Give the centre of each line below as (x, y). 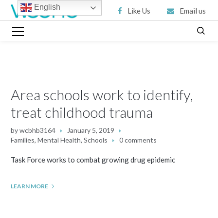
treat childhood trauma (82, 112)
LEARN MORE (30, 186)
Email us (192, 11)
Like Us (139, 11)
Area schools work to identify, (102, 94)
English (46, 7)
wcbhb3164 (38, 130)
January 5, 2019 (91, 130)
